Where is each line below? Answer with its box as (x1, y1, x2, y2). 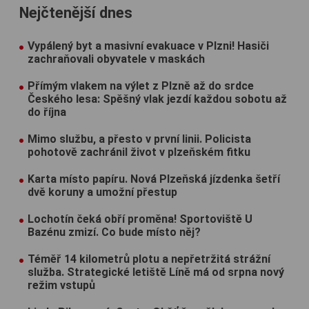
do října (28, 106, 66, 119)
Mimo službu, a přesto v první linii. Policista (28, 132, 251, 146)
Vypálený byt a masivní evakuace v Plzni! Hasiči (28, 39, 269, 53)
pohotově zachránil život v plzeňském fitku (28, 146, 250, 159)
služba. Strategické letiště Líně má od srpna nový (28, 266, 284, 279)
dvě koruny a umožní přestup (28, 186, 177, 199)
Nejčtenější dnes (19, 4, 132, 22)
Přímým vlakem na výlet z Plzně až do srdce (28, 79, 254, 93)
